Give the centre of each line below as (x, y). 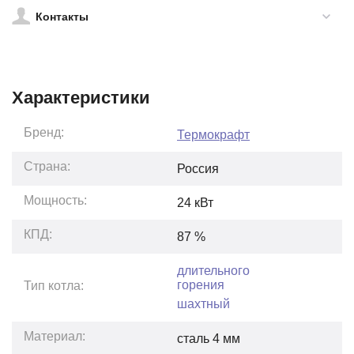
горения (201, 285)
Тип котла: (54, 285)
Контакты (62, 17)
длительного (214, 271)
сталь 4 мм (209, 338)
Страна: (47, 166)
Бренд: (44, 132)
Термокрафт (214, 134)
